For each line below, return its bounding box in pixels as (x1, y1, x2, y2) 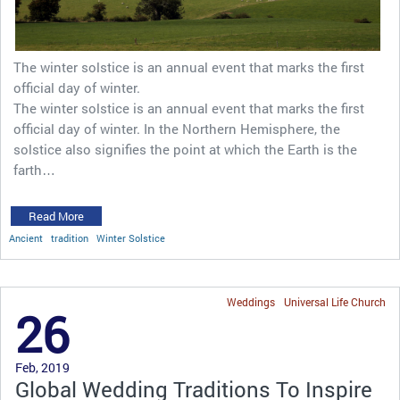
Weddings (227, 294, 275, 309)
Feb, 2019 (15, 358, 70, 376)
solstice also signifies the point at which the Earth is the (13, 139, 357, 158)
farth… (13, 160, 55, 179)
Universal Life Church (284, 294, 386, 309)
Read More (29, 207, 84, 224)
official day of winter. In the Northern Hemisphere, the (13, 119, 340, 137)
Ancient (9, 230, 43, 245)
